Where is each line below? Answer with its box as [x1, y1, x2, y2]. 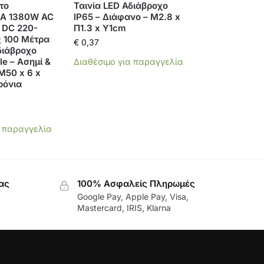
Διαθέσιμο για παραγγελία [73, 57, 183, 67]
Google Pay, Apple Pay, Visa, [77, 192, 189, 202]
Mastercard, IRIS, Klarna [77, 203, 171, 213]
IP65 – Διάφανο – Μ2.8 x [73, 11, 180, 23]
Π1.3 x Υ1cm [73, 22, 126, 34]
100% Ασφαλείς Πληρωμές [77, 178, 195, 190]
